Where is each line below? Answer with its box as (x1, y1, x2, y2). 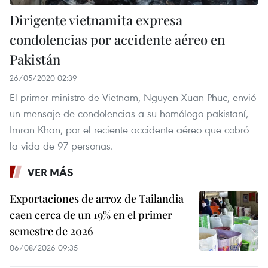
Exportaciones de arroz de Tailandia (10, 191, 184, 206)
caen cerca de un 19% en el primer (10, 208, 172, 223)
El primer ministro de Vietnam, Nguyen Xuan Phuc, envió (10, 90, 256, 105)
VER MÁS (28, 165, 74, 180)
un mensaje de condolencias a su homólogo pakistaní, (10, 106, 248, 121)
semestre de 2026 (10, 224, 93, 239)
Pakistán (10, 50, 60, 69)
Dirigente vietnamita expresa (10, 11, 182, 29)
